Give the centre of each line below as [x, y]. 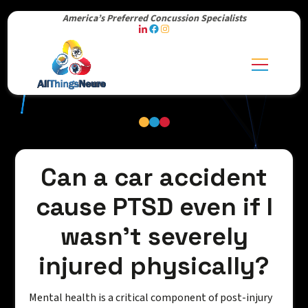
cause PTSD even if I [154, 207]
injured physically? [154, 266]
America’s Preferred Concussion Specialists [154, 19]
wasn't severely [154, 237]
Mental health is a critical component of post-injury [151, 298]
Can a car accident [154, 178]
